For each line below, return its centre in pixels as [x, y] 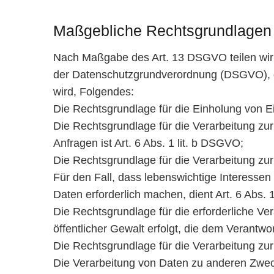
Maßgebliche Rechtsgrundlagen [162, 30]
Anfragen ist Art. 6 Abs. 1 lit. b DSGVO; [148, 143]
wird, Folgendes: [94, 92]
